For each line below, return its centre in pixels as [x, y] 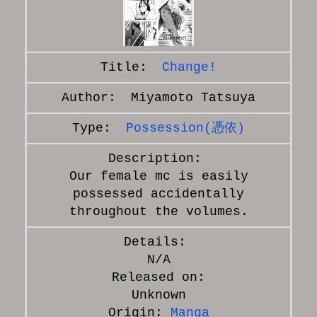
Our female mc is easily [158, 176]
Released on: [158, 277]
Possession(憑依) [185, 128]
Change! [189, 67]
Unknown [158, 295]
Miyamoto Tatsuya [193, 97]
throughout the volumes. [158, 211]
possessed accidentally [158, 194]
